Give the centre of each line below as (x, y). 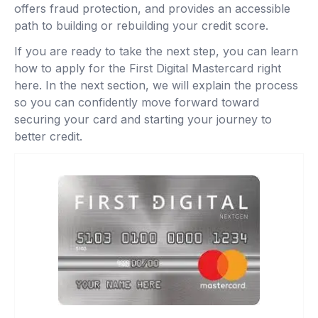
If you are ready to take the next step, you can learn (156, 51)
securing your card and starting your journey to (143, 119)
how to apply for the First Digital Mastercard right (148, 68)
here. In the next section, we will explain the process (156, 85)
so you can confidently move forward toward (137, 102)
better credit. (48, 136)
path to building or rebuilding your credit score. (141, 25)
